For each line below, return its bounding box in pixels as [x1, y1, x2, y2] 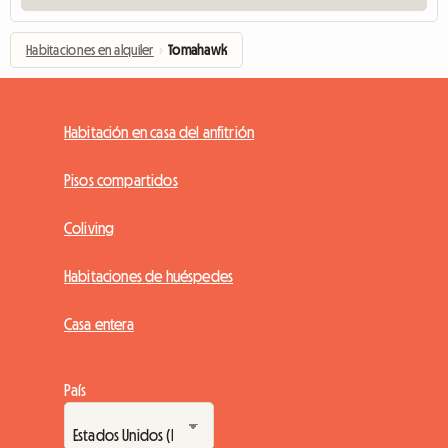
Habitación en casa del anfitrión [64, 123, 255, 140]
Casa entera [64, 315, 134, 332]
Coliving [64, 219, 115, 236]
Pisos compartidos [64, 171, 178, 188]
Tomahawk [168, 42, 228, 57]
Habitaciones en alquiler [26, 42, 154, 57]
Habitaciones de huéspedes [64, 267, 233, 284]
